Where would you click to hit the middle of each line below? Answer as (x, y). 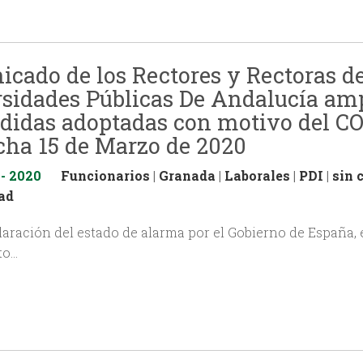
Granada (187, 176)
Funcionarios (105, 176)
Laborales (257, 176)
